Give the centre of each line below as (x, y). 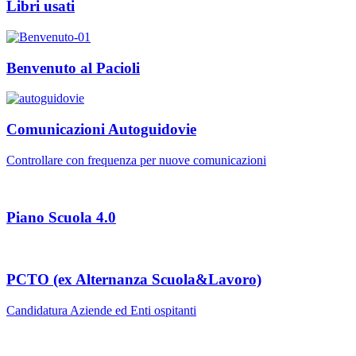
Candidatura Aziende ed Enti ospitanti (101, 310)
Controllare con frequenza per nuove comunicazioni (136, 160)
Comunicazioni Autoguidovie (101, 130)
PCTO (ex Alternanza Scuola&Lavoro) (134, 279)
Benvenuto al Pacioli (73, 68)
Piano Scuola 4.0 (61, 218)
